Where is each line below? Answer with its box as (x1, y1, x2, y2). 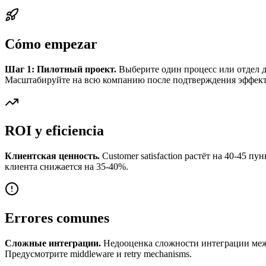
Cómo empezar (5, 36, 97, 52)
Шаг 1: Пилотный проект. (5, 64, 116, 74)
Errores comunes (5, 210, 109, 226)
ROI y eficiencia (5, 123, 104, 139)
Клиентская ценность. (5, 151, 100, 161)
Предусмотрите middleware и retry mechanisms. (5, 249, 192, 259)
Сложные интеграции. (5, 238, 101, 249)
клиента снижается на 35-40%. (5, 161, 128, 172)
